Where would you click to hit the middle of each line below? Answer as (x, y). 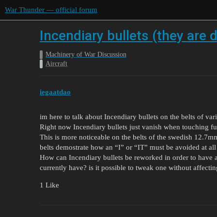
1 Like (49, 185)
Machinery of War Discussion (86, 54)
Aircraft (56, 64)
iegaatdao (55, 92)
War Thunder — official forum (51, 10)
